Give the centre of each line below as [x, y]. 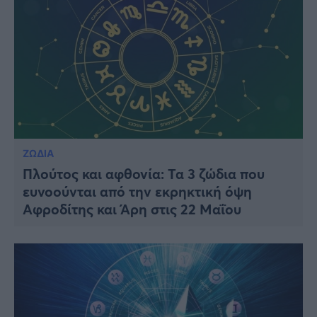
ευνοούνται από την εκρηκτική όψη [137, 191]
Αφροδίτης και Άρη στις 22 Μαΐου [132, 209]
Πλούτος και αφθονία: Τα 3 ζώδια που [144, 173]
